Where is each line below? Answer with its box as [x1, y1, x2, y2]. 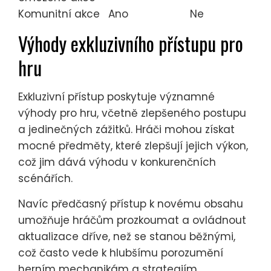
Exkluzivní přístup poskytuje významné [18, 90, 215, 105]
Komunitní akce [18, 7, 100, 22]
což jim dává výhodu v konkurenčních [18, 155, 216, 170]
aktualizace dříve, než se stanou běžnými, [18, 229, 235, 244]
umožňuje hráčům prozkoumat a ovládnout [18, 213, 246, 228]
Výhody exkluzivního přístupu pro [18, 29, 243, 58]
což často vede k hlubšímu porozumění [18, 246, 223, 261]
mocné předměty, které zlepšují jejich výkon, [18, 139, 248, 154]
